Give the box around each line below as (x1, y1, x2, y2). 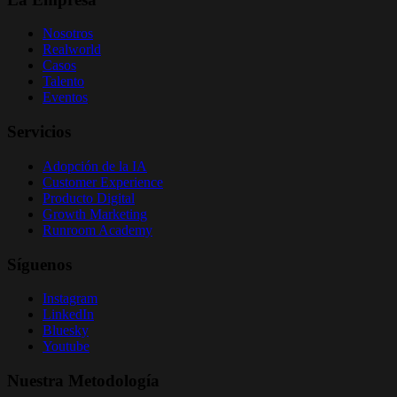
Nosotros (43, 26, 93, 42)
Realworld (43, 42, 101, 58)
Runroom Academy (43, 222, 152, 237)
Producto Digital (43, 190, 135, 206)
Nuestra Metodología (7, 371, 160, 391)
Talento (43, 74, 84, 90)
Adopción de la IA (43, 158, 147, 174)
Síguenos (7, 254, 72, 274)
